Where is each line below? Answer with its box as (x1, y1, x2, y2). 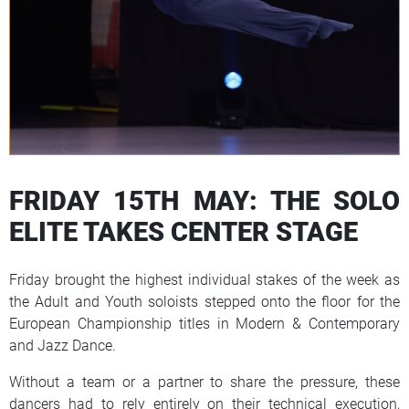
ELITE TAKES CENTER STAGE (9, 214, 358, 249)
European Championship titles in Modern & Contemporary (9, 313, 400, 333)
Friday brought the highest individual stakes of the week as (9, 269, 400, 289)
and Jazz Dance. (9, 335, 116, 355)
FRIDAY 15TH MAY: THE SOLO (9, 183, 400, 218)
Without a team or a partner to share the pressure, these (9, 372, 400, 392)
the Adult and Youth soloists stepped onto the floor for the (9, 291, 400, 311)
